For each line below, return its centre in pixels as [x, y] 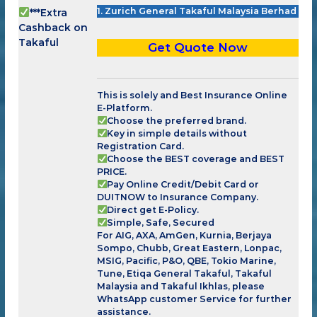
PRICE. [112, 171]
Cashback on [53, 27]
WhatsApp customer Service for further [195, 299]
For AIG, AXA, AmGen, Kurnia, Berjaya [185, 235]
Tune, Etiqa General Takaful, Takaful [185, 273]
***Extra [48, 12]
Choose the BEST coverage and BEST [196, 158]
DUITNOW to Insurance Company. [178, 197]
